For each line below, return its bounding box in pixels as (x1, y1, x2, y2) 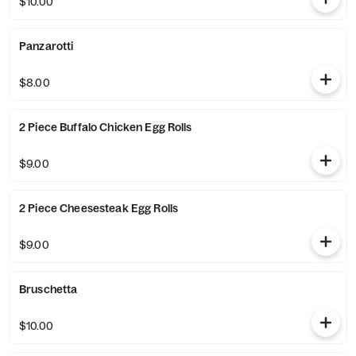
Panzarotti (19, 39, 74, 53)
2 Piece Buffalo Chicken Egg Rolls (19, 120, 192, 134)
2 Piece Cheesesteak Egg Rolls (19, 201, 179, 215)
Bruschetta (19, 282, 78, 296)
